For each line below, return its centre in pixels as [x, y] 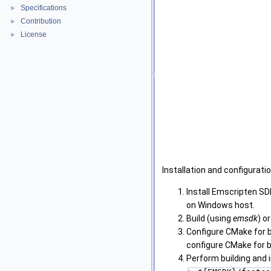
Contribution [41, 21]
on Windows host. [220, 205]
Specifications [44, 8]
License [34, 34]
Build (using [210, 219]
